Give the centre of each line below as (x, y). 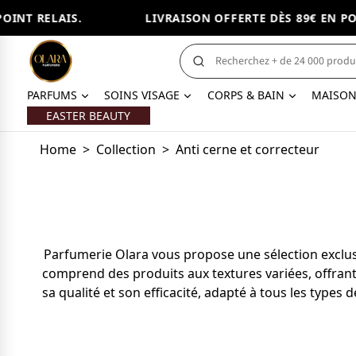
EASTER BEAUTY (89, 116)
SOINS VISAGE (142, 95)
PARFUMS (52, 95)
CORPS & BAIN (246, 95)
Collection (126, 149)
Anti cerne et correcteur (247, 149)
